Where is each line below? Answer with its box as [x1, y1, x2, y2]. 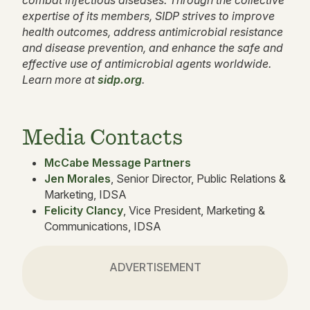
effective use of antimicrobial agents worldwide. [22, 57, 271, 71]
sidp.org [98, 73, 142, 87]
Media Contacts [22, 127, 183, 149]
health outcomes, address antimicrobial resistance [22, 25, 283, 39]
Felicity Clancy [44, 203, 123, 218]
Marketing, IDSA [44, 188, 127, 202]
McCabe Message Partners [44, 156, 194, 170]
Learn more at [22, 73, 98, 87]
